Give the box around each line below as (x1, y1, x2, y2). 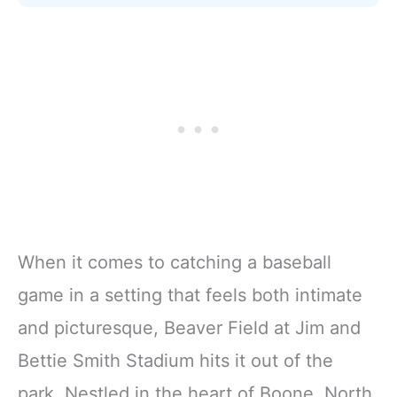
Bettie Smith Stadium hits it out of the (18, 350, 333, 372)
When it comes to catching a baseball (18, 252, 331, 274)
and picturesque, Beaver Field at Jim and (18, 317, 361, 339)
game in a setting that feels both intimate (18, 284, 362, 307)
